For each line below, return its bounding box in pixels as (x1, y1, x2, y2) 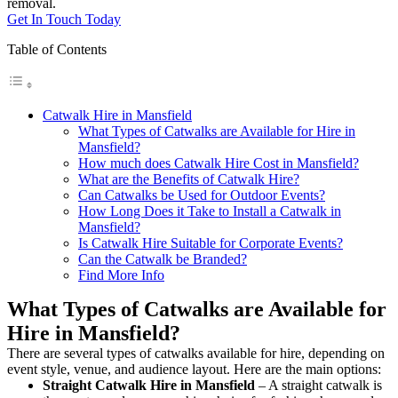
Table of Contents (7, 41, 107, 57)
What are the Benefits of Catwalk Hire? (78, 171, 299, 187)
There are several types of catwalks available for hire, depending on (7, 345, 385, 361)
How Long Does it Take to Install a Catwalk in (78, 203, 341, 219)
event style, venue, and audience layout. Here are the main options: (7, 361, 381, 377)
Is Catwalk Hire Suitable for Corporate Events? (78, 235, 343, 251)
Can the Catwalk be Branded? (78, 251, 247, 267)
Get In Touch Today (7, 11, 121, 27)
